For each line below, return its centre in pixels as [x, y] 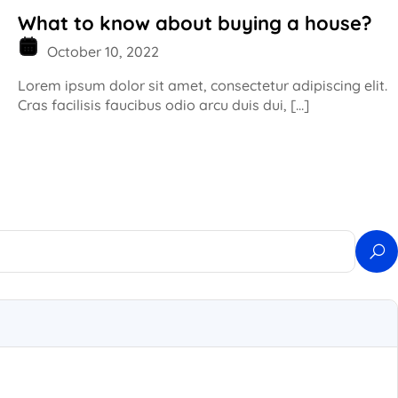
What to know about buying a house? [195, 23]
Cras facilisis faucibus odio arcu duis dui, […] [163, 104]
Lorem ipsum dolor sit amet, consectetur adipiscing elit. [203, 85]
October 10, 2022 [101, 51]
